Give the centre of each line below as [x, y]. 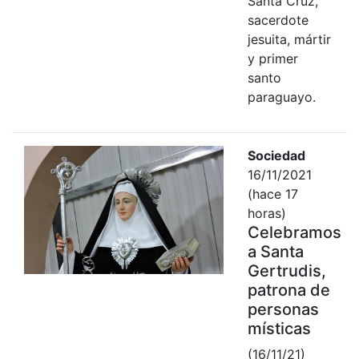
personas [283, 309]
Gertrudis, [286, 270]
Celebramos [294, 232]
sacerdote [278, 20]
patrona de [288, 290]
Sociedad [276, 155]
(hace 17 [272, 194]
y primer [272, 58]
